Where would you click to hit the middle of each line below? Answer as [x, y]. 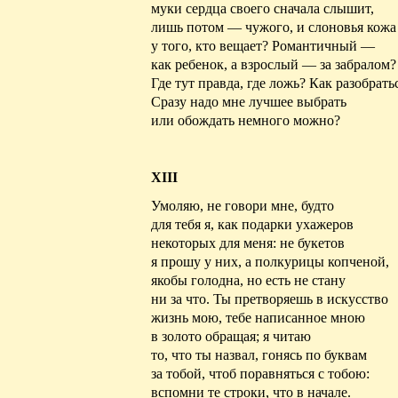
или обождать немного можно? [246, 120]
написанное [291, 318]
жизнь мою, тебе [203, 318]
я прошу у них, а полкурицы [239, 262]
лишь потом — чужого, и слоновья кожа [274, 27]
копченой [357, 262]
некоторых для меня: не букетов [248, 243]
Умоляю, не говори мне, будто [243, 206]
